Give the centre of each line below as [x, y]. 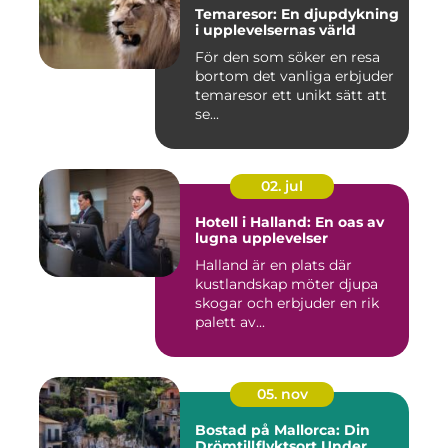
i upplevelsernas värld [275, 30]
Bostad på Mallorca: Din [282, 430]
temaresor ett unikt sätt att [291, 95]
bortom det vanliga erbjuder [294, 76]
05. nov [282, 394]
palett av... [230, 322]
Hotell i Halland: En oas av [289, 222]
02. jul [282, 186]
